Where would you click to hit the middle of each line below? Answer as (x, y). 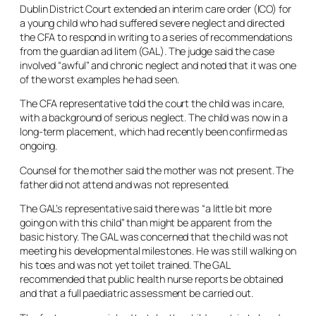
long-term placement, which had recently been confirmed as (154, 132)
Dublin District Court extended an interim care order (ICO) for (156, 8)
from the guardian (61, 51)
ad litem (119, 51)
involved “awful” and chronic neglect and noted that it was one (158, 65)
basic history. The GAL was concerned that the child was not (154, 237)
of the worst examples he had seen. (99, 79)
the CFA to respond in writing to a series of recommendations (156, 37)
